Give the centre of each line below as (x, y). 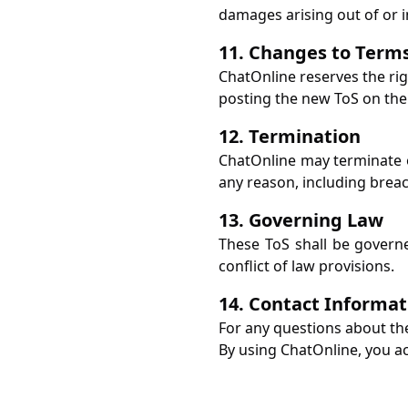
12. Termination (290, 136)
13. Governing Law (301, 220)
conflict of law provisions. (306, 266)
